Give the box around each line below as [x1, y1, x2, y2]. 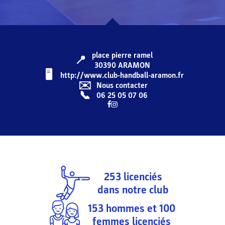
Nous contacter [96, 80, 148, 90]
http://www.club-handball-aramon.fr [60, 70, 184, 80]
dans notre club [97, 183, 169, 196]
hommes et [103, 202, 159, 215]
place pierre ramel [91, 50, 153, 60]
